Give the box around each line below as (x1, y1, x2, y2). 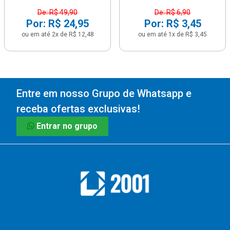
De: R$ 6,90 (155, 8, 190, 16)
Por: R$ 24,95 (26, 17, 89, 30)
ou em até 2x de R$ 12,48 (21, 31, 94, 38)
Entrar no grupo (36, 121, 98, 131)
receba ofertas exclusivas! (16, 103, 140, 115)
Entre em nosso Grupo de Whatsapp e (16, 87, 191, 100)
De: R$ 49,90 (37, 8, 78, 16)
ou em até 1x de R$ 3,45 (138, 31, 207, 38)
